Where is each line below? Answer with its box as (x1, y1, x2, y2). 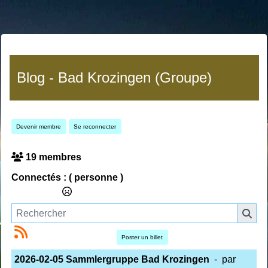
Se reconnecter (74, 123, 117, 130)
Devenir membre (16, 123, 62, 130)
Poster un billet (121, 234, 163, 241)
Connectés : (11, 172, 66, 182)
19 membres (25, 151, 81, 162)
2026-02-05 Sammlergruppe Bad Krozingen (14, 254, 209, 264)
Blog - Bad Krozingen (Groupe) (16, 69, 212, 86)
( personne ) (68, 172, 123, 182)
